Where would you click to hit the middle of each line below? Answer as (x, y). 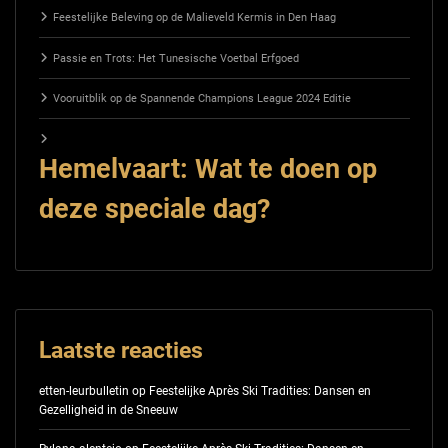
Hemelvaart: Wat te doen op (207, 168)
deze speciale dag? (154, 208)
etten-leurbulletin (83, 390)
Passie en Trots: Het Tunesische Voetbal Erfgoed (175, 58)
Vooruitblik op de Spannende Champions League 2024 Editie (201, 99)
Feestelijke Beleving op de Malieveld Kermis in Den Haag (194, 18)
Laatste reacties (120, 350)
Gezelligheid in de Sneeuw (108, 409)
